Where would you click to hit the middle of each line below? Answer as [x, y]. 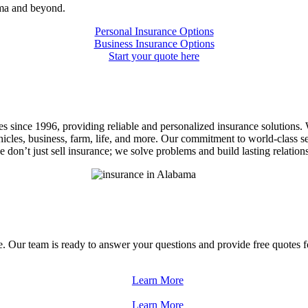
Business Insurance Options [154, 44]
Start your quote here [154, 56]
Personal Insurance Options [154, 31]
